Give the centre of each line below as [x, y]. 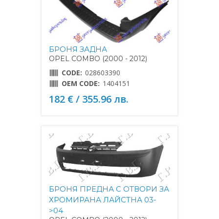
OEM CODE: [81, 84]
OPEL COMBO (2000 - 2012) [98, 59]
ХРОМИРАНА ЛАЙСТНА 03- [103, 199]
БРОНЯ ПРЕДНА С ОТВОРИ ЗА [109, 189]
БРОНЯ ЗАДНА [78, 49]
